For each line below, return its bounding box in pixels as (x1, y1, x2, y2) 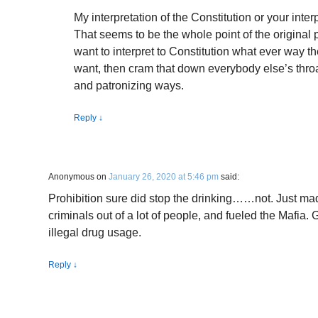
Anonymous (48, 172, 94, 182)
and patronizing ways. (74, 79, 184, 92)
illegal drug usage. (48, 226, 141, 238)
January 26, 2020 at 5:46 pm (109, 172, 219, 182)
